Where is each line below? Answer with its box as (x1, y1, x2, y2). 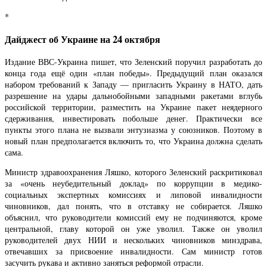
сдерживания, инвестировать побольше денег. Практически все (5, 113, 262, 125)
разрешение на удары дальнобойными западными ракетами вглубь (5, 90, 262, 102)
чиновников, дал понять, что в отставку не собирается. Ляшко (5, 200, 262, 212)
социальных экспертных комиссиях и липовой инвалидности (5, 189, 262, 201)
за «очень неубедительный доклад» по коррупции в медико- (5, 178, 262, 190)
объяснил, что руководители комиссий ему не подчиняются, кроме (5, 212, 262, 223)
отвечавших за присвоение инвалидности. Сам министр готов (5, 246, 262, 257)
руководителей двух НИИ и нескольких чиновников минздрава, (5, 234, 262, 246)
